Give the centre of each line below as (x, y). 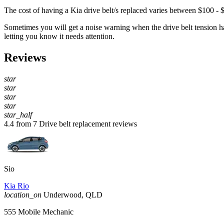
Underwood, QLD (73, 195)
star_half (18, 115)
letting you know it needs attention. (59, 36)
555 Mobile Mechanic (39, 212)
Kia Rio (16, 186)
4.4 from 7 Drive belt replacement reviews (70, 124)
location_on (23, 195)
